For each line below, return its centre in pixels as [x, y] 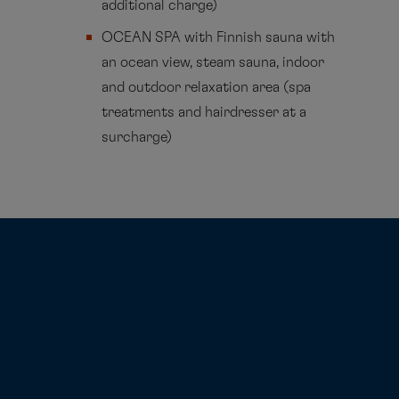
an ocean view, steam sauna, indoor [213, 63]
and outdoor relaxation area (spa [207, 88]
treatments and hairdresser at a [204, 113]
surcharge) [137, 138]
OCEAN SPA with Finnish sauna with [219, 38]
